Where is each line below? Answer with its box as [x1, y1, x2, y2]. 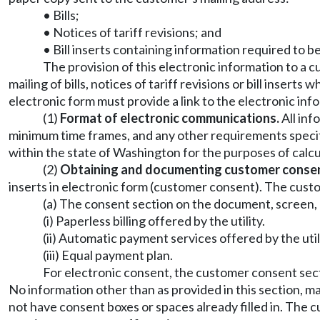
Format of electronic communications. [60, 110, 279, 126]
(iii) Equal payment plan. [43, 247, 173, 263]
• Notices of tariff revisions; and [43, 24, 221, 40]
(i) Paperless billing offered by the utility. [43, 213, 265, 229]
